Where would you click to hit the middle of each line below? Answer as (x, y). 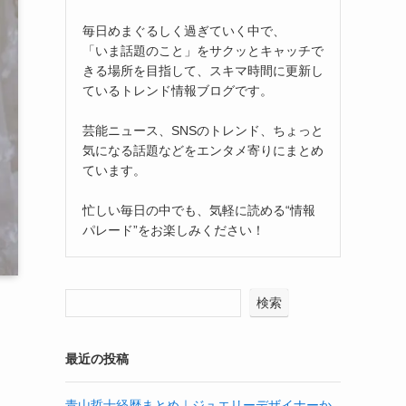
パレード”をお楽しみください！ (174, 230)
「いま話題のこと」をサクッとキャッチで (203, 50)
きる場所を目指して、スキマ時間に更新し (203, 70)
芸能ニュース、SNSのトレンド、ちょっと (203, 130)
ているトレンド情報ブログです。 (178, 90)
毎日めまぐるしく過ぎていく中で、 (184, 30)
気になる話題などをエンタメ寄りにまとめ (203, 150)
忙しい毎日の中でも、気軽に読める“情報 (199, 210)
